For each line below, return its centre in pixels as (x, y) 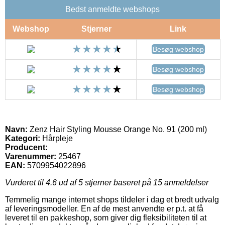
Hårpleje (57, 138)
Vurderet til (25, 182)
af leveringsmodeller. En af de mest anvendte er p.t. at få (104, 208)
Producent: (26, 147)
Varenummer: (31, 156)
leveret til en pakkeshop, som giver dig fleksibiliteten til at (106, 217)
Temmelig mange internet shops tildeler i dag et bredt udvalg (112, 199)
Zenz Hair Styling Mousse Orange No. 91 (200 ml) (117, 129)
